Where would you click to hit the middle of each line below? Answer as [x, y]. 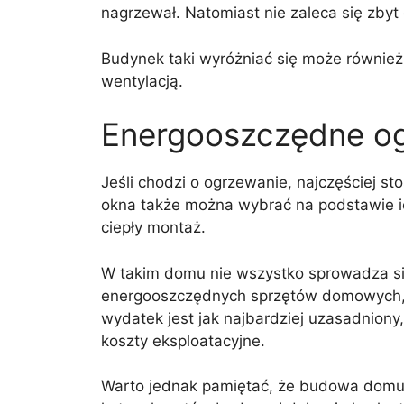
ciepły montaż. [153, 228]
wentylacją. [142, 81]
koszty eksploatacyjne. [183, 340]
